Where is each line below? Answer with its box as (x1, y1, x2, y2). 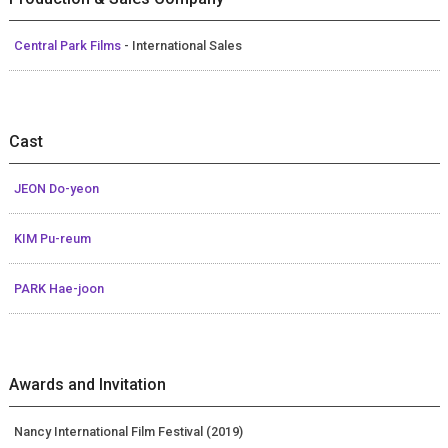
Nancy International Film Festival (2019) (13, 423, 243, 439)
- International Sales (123, 37, 242, 53)
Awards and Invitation (8, 374, 166, 394)
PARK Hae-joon (13, 280, 104, 296)
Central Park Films (13, 37, 124, 53)
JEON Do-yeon (13, 180, 99, 196)
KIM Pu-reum (13, 230, 91, 246)
